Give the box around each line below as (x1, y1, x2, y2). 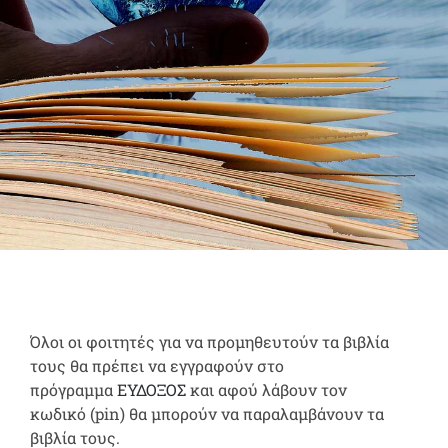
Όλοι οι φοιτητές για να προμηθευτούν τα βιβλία (30, 331, 389, 352)
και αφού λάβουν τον (186, 379, 347, 400)
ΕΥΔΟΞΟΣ (117, 379, 186, 400)
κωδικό (30, 403, 90, 424)
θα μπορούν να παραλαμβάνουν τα (129, 403, 384, 424)
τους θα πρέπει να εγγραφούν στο (30, 355, 284, 376)
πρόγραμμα (30, 379, 117, 400)
